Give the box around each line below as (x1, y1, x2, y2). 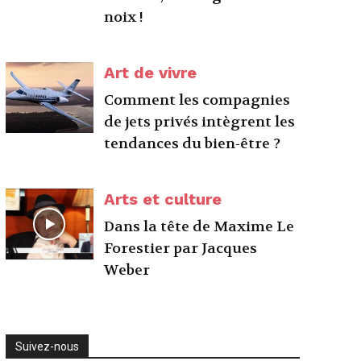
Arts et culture (104, 189, 222, 209)
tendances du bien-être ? (104, 135, 281, 153)
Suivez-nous (15, 340, 79, 353)
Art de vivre (104, 63, 197, 82)
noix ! (104, 8, 144, 27)
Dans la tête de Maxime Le (104, 218, 295, 236)
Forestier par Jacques (104, 239, 258, 258)
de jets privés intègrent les (104, 113, 296, 131)
